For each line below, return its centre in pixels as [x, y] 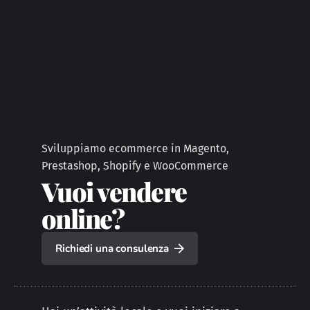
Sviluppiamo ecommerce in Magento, [135, 148]
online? [83, 218]
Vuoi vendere [114, 191]
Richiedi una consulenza [112, 249]
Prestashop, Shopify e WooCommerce [135, 165]
